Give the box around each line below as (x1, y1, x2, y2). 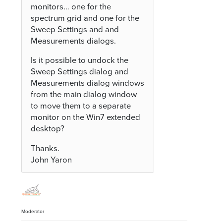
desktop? (31, 124, 65, 134)
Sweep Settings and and (31, 24, 119, 35)
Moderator (21, 209, 45, 215)
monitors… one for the (31, 1, 111, 12)
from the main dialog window (31, 90, 137, 100)
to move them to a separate (31, 101, 131, 111)
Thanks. (31, 144, 60, 154)
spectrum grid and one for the (31, 13, 140, 23)
